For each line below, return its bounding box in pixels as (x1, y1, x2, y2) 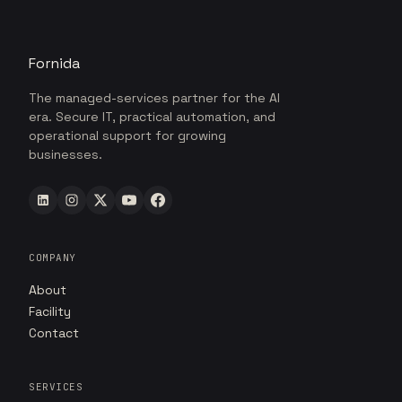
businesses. (29, 146, 102, 163)
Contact (29, 325, 79, 342)
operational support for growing (29, 127, 226, 144)
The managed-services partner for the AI (29, 90, 280, 107)
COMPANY (29, 251, 76, 265)
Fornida (29, 54, 80, 74)
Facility (29, 303, 71, 320)
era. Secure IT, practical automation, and (29, 109, 275, 126)
